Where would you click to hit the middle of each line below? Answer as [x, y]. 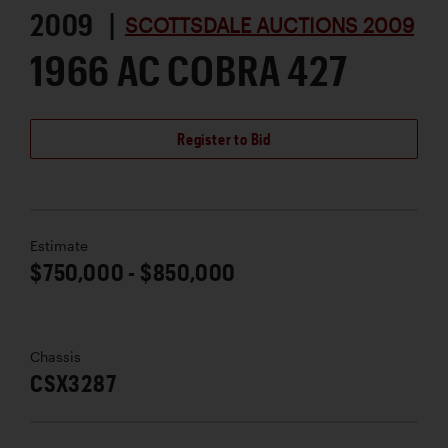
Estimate [59, 246]
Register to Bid [224, 139]
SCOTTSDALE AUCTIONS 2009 [269, 25]
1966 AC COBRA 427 [189, 70]
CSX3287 [73, 383]
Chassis [55, 357]
